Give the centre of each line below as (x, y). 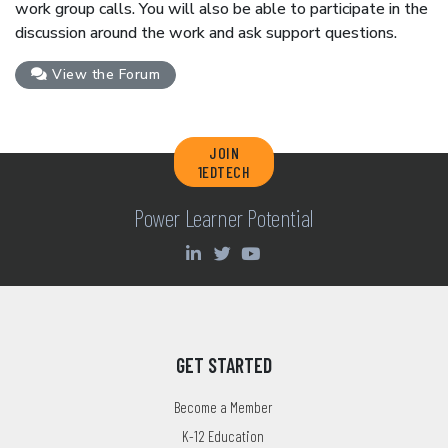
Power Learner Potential (224, 218)
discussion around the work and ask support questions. (206, 33)
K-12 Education (222, 436)
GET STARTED (224, 365)
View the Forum (103, 75)
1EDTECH (224, 172)
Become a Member (222, 407)
